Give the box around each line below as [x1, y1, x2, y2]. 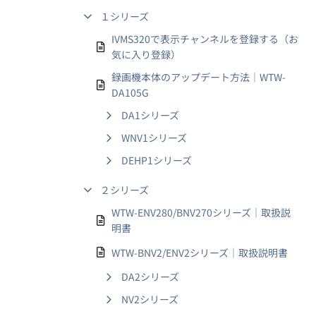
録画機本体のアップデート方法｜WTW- [111, 70, 286, 84]
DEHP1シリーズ [121, 153, 192, 167]
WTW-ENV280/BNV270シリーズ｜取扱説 [111, 205, 291, 219]
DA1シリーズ [121, 108, 179, 122]
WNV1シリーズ [121, 130, 187, 145]
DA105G [111, 85, 149, 99]
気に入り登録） [111, 47, 181, 61]
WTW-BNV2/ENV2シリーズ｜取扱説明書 [111, 245, 288, 260]
